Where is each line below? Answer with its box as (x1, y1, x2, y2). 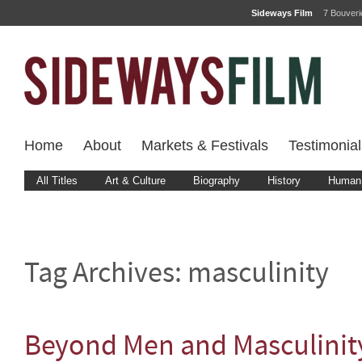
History (267, 175, 301, 187)
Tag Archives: (24, 260, 187, 290)
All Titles (36, 175, 78, 187)
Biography (193, 175, 240, 187)
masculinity (187, 260, 329, 290)
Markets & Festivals (141, 137, 268, 154)
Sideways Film (251, 8, 313, 18)
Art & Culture (105, 175, 166, 187)
